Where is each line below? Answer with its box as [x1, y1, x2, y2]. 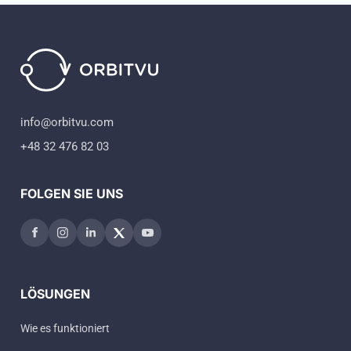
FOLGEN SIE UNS [20, 185, 123, 201]
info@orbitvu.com [20, 114, 114, 129]
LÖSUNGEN [20, 285, 90, 302]
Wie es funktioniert [20, 321, 110, 335]
